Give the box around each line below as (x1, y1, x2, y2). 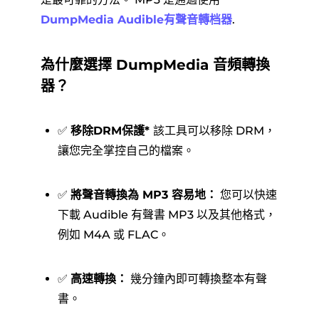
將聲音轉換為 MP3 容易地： (70, 188, 217, 202)
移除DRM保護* (70, 124, 153, 137)
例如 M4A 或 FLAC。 (57, 228, 169, 241)
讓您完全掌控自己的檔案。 (57, 144, 194, 157)
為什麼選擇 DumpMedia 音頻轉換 (40, 56, 270, 73)
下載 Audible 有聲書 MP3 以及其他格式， (57, 208, 276, 221)
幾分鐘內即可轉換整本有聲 (127, 272, 267, 286)
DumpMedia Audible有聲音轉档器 (40, 13, 232, 26)
